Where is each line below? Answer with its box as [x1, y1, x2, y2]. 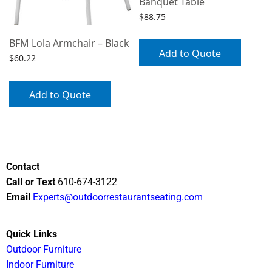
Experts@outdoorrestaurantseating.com [30, 191, 203, 203]
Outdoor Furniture [6, 243, 82, 255]
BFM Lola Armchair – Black [9, 36, 129, 50]
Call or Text [6, 175, 56, 188]
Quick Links [6, 228, 57, 240]
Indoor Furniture [6, 258, 75, 270]
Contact [6, 160, 39, 172]
